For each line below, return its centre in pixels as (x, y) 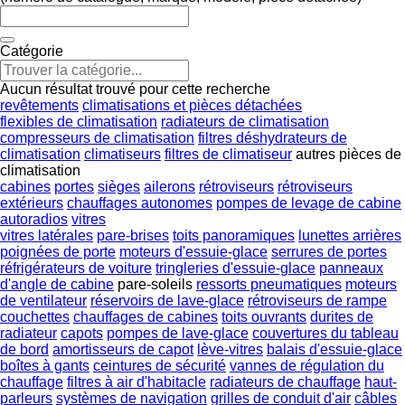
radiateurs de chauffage (285, 381)
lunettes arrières (350, 235)
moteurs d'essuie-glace (193, 251)
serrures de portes (329, 251)
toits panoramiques (234, 235)
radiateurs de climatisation (245, 121)
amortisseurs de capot (123, 349)
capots (82, 333)
